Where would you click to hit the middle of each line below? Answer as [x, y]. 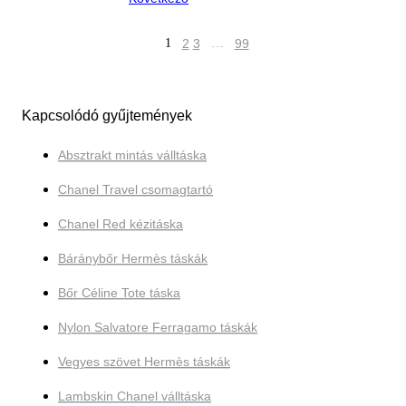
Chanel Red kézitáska [121, 224]
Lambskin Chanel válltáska [135, 396]
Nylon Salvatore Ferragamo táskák [158, 328]
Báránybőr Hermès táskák [133, 259]
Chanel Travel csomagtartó [135, 190]
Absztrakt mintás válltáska [132, 155]
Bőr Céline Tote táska [119, 293]
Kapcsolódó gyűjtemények [107, 116]
